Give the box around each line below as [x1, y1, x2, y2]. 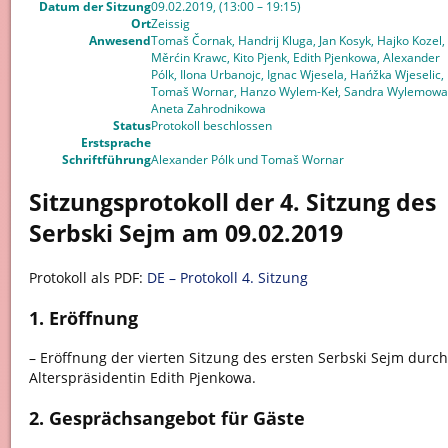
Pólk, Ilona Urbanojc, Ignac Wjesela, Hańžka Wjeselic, [150, 66, 444, 84]
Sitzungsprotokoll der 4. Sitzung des [28, 187, 436, 219]
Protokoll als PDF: [28, 268, 147, 288]
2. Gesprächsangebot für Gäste [28, 405, 305, 430]
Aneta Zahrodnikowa [150, 100, 266, 118]
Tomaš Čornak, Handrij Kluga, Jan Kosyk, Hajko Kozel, [150, 32, 445, 50]
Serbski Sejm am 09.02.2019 [28, 218, 343, 250]
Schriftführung [61, 151, 151, 169]
